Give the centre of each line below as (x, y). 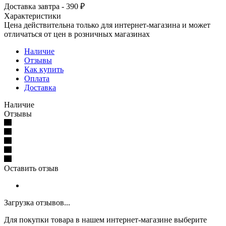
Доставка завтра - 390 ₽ (44, 6)
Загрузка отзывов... (37, 202)
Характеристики (33, 16)
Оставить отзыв (31, 168)
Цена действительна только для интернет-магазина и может (107, 25)
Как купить (44, 69)
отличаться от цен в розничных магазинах (77, 34)
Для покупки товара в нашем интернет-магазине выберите (105, 219)
